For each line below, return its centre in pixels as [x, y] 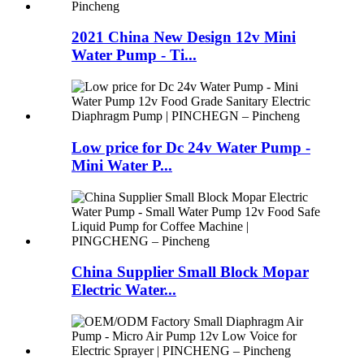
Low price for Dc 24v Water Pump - [191, 147]
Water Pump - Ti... [134, 55]
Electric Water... [124, 290]
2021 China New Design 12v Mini [184, 37]
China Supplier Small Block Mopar [190, 272]
